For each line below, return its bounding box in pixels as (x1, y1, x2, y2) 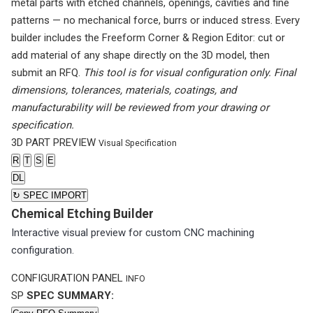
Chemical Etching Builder (11, 206, 154, 221)
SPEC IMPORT (20, 189, 87, 201)
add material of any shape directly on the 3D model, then (11, 48, 270, 61)
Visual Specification (99, 137, 177, 148)
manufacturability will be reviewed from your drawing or (11, 101, 269, 114)
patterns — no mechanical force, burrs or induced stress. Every (11, 13, 300, 27)
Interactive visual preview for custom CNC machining (11, 226, 254, 239)
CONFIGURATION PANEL (11, 271, 123, 284)
